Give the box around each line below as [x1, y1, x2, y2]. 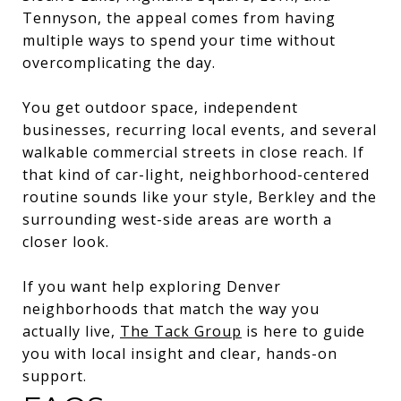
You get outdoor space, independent [22, 97, 298, 117]
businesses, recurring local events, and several [22, 119, 377, 140]
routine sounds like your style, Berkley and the [22, 186, 377, 207]
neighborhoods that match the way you [22, 298, 320, 319]
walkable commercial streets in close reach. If [22, 141, 364, 162]
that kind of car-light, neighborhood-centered [22, 164, 370, 184]
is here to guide [242, 320, 365, 341]
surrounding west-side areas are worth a [22, 209, 332, 229]
